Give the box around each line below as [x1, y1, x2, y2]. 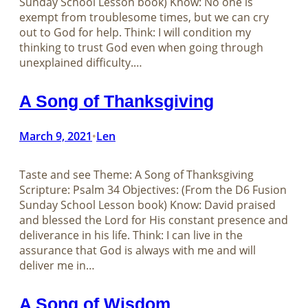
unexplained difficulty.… [19, 54, 142, 70]
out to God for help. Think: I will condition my [19, 24, 251, 40]
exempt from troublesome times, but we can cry [19, 9, 269, 25]
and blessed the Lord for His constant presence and [19, 212, 288, 228]
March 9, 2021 [19, 128, 92, 144]
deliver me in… [19, 258, 95, 274]
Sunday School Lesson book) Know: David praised [19, 197, 276, 213]
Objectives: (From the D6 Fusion [120, 182, 287, 198]
